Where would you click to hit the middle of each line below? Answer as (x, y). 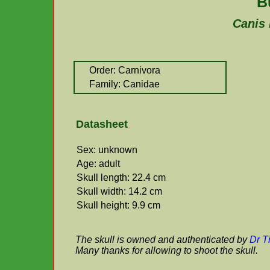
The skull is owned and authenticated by (162, 240)
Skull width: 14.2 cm (119, 191)
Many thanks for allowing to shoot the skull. (167, 250)
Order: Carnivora (125, 70)
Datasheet (102, 124)
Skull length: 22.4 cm (121, 177)
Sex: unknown (107, 150)
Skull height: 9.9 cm (118, 205)
